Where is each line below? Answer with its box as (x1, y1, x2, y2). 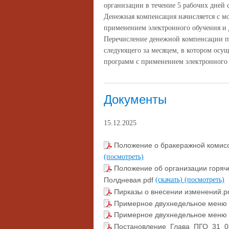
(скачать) (155, 176, 185, 184)
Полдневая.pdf (104, 176, 155, 185)
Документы (104, 93, 167, 106)
